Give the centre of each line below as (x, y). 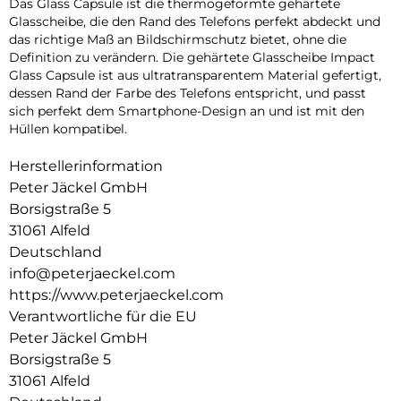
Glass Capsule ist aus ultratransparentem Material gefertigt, (195, 75)
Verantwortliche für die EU (103, 316)
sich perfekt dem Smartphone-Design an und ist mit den (187, 111)
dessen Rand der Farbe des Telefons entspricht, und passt (188, 93)
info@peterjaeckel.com (92, 273)
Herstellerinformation (86, 166)
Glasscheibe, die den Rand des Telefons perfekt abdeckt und (195, 21)
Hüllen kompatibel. (68, 128)
